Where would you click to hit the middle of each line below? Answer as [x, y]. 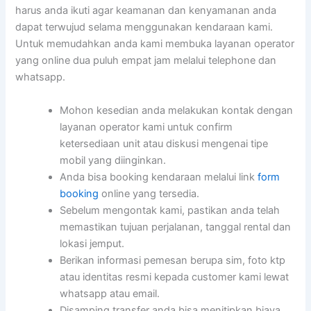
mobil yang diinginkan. [113, 160]
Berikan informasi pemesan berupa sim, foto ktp [173, 260]
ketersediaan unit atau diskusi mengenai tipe [164, 143]
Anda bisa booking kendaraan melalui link [159, 177]
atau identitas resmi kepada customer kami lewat [175, 277]
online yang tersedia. [149, 193]
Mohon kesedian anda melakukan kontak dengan [177, 110]
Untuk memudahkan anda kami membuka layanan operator [155, 44]
